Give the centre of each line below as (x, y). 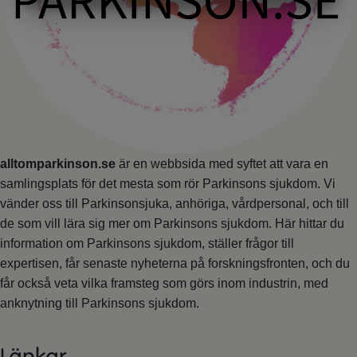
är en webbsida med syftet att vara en (222, 163)
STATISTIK (242, 12)
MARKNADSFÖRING (115, 12)
